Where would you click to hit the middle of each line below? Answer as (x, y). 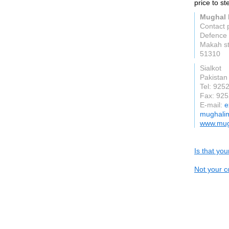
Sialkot (211, 68)
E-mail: (212, 105)
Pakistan (214, 77)
